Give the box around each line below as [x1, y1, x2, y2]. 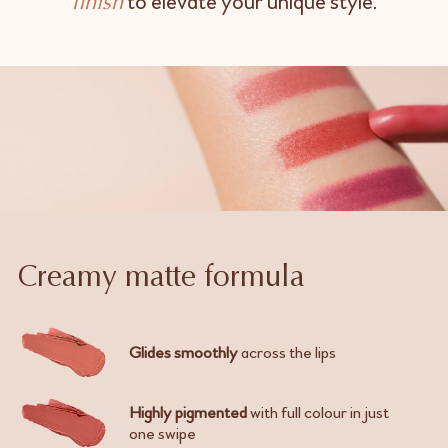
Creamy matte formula [17, 264, 305, 295]
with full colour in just [246, 401, 389, 423]
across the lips [237, 342, 336, 364]
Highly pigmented [128, 401, 247, 423]
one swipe [128, 422, 196, 444]
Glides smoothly [128, 342, 238, 364]
